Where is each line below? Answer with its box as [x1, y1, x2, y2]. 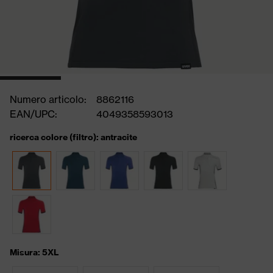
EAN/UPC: [10, 108, 57, 120]
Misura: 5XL [10, 247, 58, 258]
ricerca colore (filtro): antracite [10, 132, 137, 143]
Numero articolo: [10, 93, 87, 105]
